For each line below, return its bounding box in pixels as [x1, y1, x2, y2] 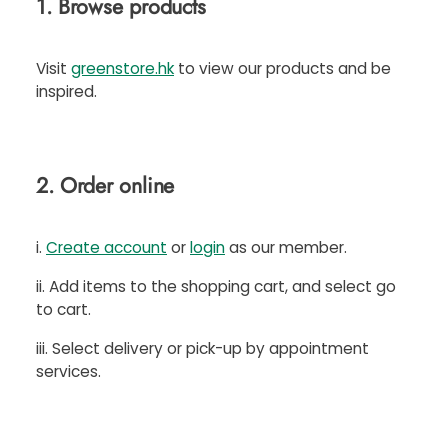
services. [36, 361, 105, 382]
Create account [46, 237, 167, 258]
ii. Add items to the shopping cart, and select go [36, 276, 396, 297]
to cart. [36, 299, 91, 320]
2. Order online [36, 170, 175, 201]
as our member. [225, 237, 347, 258]
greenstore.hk [71, 58, 174, 79]
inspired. [36, 81, 97, 102]
